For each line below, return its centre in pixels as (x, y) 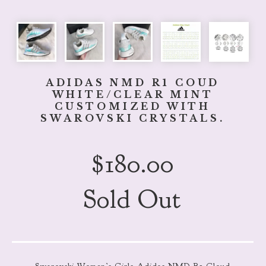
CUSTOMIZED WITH (133, 107)
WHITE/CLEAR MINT (133, 95)
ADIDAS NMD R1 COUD (133, 83)
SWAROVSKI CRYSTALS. (133, 118)
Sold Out (133, 199)
